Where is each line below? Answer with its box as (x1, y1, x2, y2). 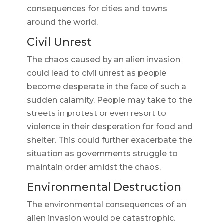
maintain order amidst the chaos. (26, 162, 161, 172)
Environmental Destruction (26, 180, 181, 194)
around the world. (26, 17, 98, 27)
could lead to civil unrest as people (26, 68, 166, 78)
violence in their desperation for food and (26, 122, 193, 132)
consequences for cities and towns (26, 4, 167, 14)
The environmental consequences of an (26, 200, 186, 210)
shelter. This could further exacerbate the (26, 135, 192, 145)
